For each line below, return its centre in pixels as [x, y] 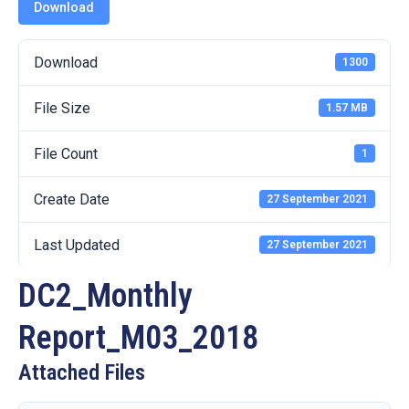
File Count [66, 153]
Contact [40, 43]
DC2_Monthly [105, 295]
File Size [62, 108]
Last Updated [77, 245]
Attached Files [82, 372]
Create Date [72, 199]
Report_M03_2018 [138, 337]
